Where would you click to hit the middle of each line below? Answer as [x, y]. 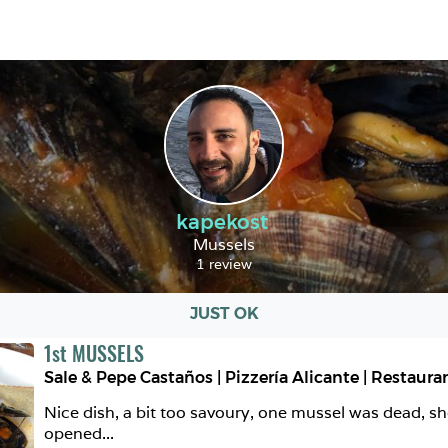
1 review [224, 264]
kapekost [221, 222]
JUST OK [224, 313]
